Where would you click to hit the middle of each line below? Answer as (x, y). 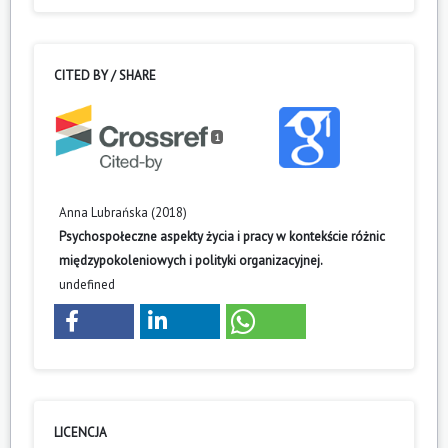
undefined (87, 285)
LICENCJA (80, 432)
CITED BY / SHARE (105, 75)
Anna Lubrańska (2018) (123, 213)
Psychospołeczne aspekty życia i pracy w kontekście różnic (222, 237)
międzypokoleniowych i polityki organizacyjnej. (191, 261)
